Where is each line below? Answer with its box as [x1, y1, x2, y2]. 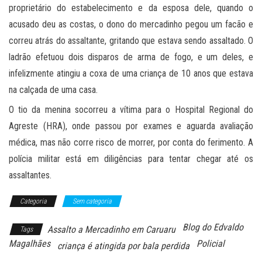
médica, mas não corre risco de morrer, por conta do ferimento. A [9, 137, 253, 149]
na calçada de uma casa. [9, 84, 100, 96]
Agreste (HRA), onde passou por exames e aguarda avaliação [9, 120, 253, 132]
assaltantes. [9, 170, 51, 181]
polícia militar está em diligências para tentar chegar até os [9, 153, 253, 165]
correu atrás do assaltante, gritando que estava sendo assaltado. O [9, 35, 253, 47]
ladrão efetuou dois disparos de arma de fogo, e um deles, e [9, 51, 253, 63]
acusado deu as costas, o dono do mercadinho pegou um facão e [9, 19, 253, 30]
